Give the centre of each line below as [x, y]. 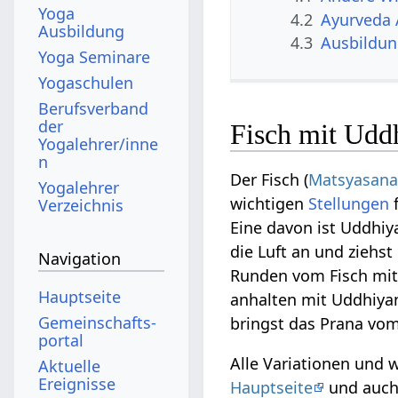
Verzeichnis [81, 205]
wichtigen [270, 204]
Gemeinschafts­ [98, 322]
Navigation [80, 259]
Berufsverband [94, 108]
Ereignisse [77, 383]
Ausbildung [82, 31]
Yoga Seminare [95, 56]
